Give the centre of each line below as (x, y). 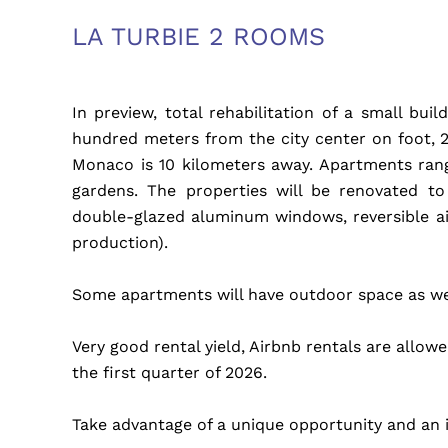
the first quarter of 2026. (169, 372)
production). (120, 242)
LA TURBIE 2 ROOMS (198, 36)
